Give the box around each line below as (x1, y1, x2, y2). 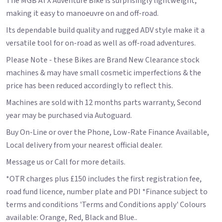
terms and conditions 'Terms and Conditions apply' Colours (6, 199, 206, 210)
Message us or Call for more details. (6, 156, 125, 167)
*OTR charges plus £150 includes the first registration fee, (6, 173, 202, 184)
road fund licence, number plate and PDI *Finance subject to (6, 186, 208, 197)
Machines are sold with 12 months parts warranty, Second (6, 97, 201, 108)
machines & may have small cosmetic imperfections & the (6, 67, 201, 78)
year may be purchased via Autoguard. (6, 110, 132, 121)
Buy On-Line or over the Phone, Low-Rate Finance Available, (6, 126, 209, 138)
